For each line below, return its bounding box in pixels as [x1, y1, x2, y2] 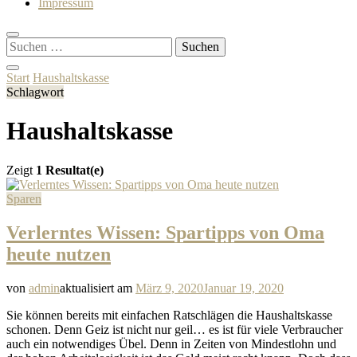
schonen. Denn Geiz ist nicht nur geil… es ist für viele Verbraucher [6, 322, 343, 336]
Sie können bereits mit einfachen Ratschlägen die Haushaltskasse [6, 308, 332, 322]
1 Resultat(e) [36, 163, 104, 177]
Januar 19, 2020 [203, 280, 284, 295]
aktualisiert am [60, 280, 135, 295]
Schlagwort [6, 85, 64, 99]
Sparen [6, 191, 41, 206]
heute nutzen [6, 243, 111, 265]
